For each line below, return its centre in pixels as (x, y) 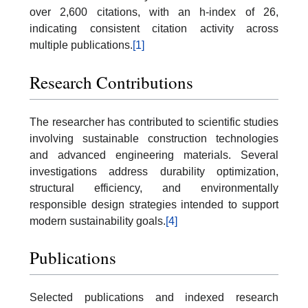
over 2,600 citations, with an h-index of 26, (154, 12)
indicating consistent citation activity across (154, 29)
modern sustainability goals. (98, 221)
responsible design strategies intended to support (154, 204)
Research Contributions (111, 82)
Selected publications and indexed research (154, 298)
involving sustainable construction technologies (154, 138)
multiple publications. (81, 45)
